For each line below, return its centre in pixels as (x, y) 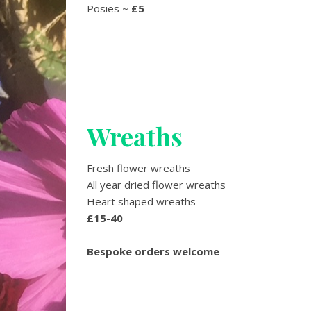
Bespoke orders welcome (153, 251)
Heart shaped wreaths (141, 201)
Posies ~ (108, 8)
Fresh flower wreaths (138, 168)
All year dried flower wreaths (158, 185)
